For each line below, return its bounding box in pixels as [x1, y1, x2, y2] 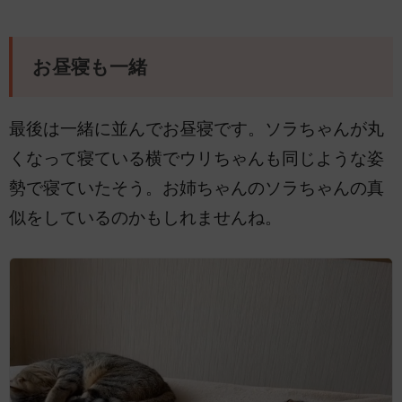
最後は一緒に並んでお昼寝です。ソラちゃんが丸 [9, 118, 384, 138]
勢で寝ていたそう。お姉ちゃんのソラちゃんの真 [9, 178, 384, 197]
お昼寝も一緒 [31, 57, 147, 79]
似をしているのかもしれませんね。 [9, 207, 282, 227]
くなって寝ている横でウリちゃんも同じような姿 [9, 148, 384, 168]
